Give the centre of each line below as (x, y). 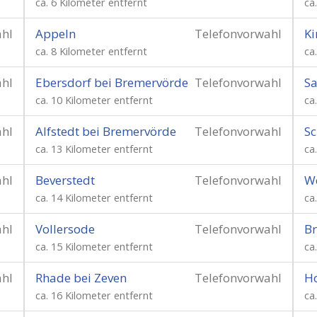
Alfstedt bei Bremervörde (106, 131)
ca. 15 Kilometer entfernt (94, 247)
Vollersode (65, 229)
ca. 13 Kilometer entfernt (94, 149)
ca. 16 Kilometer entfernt (94, 295)
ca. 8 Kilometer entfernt (91, 51)
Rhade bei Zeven (81, 278)
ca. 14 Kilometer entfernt (94, 198)
